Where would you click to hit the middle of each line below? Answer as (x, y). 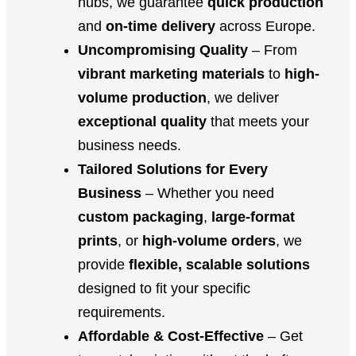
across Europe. (265, 26)
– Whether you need (208, 193)
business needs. (130, 145)
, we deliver (243, 97)
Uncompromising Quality (163, 50)
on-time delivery (161, 26)
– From (273, 50)
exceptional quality (142, 121)
